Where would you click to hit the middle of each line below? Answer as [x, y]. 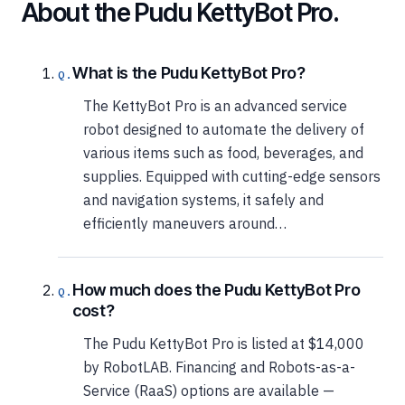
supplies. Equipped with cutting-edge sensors [232, 176]
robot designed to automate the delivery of [224, 129]
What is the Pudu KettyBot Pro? [188, 72]
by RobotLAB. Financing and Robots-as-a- [219, 367]
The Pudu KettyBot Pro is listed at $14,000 [224, 343]
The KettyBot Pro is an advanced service [215, 105]
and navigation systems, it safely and [203, 199]
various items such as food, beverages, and [223, 152]
